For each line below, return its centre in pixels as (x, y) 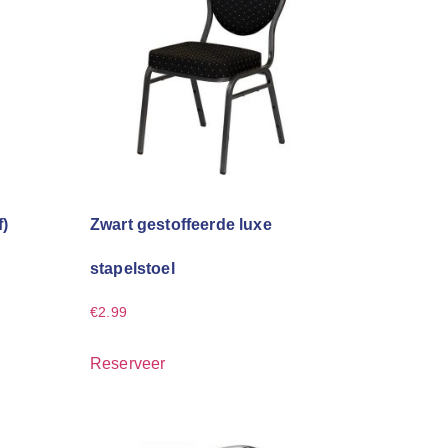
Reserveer (128, 364)
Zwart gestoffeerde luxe (181, 225)
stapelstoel (132, 269)
